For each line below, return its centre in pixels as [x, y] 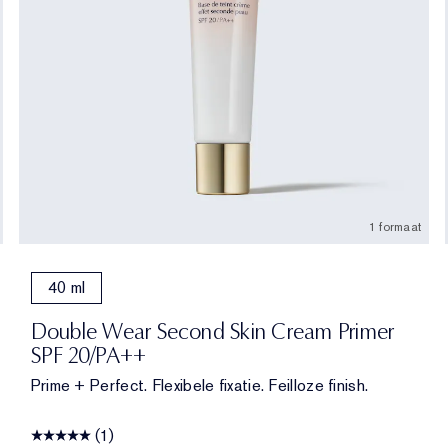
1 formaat [395, 226]
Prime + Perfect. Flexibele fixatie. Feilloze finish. [199, 385]
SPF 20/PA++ [88, 355]
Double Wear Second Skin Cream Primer [212, 331]
